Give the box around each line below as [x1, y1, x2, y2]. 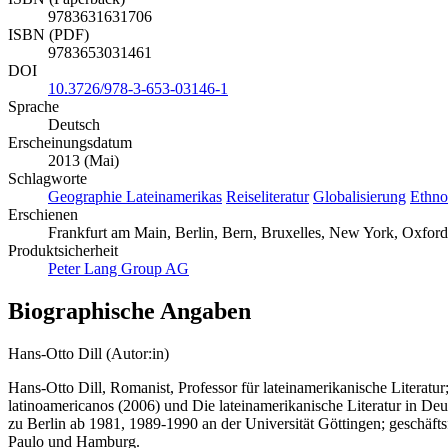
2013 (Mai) [48, 152, 119, 170]
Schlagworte [8, 170, 87, 188]
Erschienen [8, 206, 78, 224]
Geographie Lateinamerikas [48, 188, 222, 206]
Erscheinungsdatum [8, 134, 132, 152]
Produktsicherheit [8, 242, 118, 260]
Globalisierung [313, 188, 406, 206]
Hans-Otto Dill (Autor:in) [8, 344, 169, 362]
